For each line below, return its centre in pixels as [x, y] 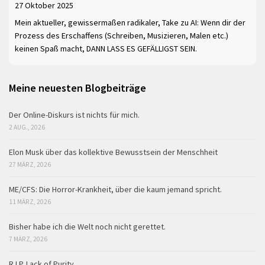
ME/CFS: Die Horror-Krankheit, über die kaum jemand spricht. [115, 189]
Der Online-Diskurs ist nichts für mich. [74, 114]
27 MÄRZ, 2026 [30, 164]
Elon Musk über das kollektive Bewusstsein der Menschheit [113, 152]
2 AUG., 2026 [27, 127]
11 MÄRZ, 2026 [30, 201]
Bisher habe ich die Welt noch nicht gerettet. [87, 226]
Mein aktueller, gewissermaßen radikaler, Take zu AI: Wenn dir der [130, 22]
